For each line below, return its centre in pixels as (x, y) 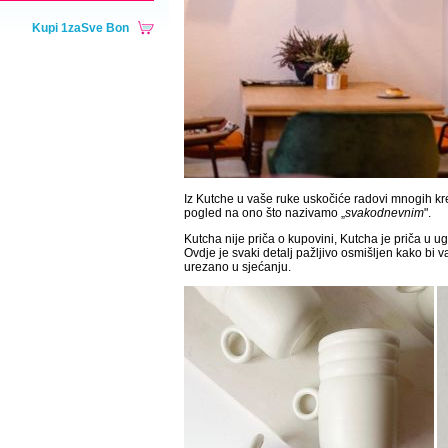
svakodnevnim (384, 213)
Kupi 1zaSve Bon (80, 28)
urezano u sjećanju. (237, 267)
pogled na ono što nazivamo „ (264, 213)
